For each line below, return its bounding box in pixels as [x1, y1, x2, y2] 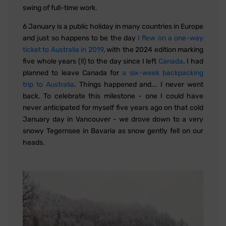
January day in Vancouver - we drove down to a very [23, 115, 203, 124]
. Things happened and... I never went [74, 80, 203, 89]
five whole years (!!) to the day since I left [23, 57, 158, 66]
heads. [23, 138, 45, 147]
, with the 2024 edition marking [103, 45, 204, 54]
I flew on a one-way [138, 34, 203, 43]
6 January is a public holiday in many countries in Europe [23, 22, 203, 31]
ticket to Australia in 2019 [23, 45, 103, 54]
